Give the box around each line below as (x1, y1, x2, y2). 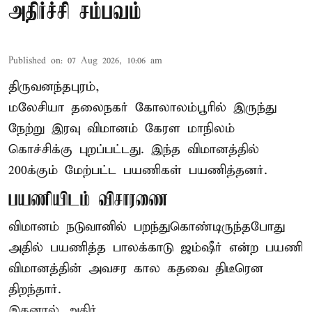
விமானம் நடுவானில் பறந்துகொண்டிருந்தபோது (8, 219, 285, 235)
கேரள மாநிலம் (145, 120, 235, 137)
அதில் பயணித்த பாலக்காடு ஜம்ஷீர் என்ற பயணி (8, 240, 303, 256)
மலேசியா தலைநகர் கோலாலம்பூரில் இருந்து (8, 100, 276, 116)
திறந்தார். (8, 281, 61, 298)
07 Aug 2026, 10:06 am (68, 55, 162, 68)
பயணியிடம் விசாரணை (8, 189, 168, 212)
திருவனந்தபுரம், (8, 79, 100, 95)
